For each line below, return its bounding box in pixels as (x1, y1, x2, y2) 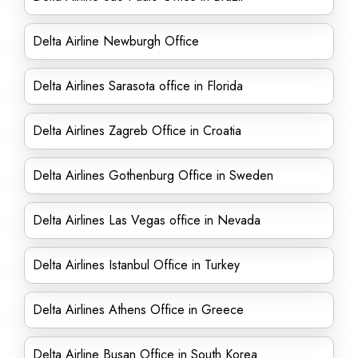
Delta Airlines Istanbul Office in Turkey (33, 256, 240, 274)
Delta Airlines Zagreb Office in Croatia (33, 121, 241, 140)
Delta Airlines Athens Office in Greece (33, 300, 244, 319)
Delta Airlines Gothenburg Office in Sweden (33, 166, 273, 185)
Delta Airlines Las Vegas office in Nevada (33, 211, 261, 229)
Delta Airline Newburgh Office (33, 32, 199, 50)
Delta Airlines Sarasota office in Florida (33, 77, 243, 95)
